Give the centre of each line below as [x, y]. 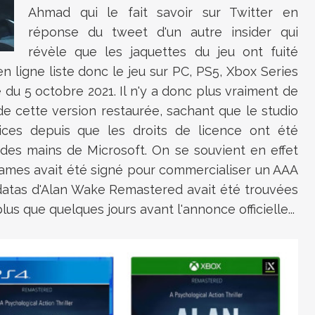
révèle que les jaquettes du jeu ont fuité [163, 52]
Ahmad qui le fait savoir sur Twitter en [163, 12]
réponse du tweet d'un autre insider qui [163, 32]
